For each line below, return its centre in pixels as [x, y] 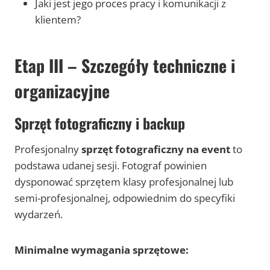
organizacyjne [62, 91]
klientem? [58, 20]
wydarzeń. [39, 215]
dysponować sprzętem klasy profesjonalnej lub [124, 182]
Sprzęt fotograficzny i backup [100, 123]
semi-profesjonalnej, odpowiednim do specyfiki [125, 198]
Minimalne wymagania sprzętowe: [102, 250]
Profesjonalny [48, 149]
